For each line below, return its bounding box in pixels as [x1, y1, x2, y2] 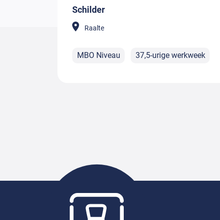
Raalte [84, 24, 104, 32]
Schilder [72, 4, 105, 15]
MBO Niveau [77, 51, 120, 60]
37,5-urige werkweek [135, 51, 205, 60]
